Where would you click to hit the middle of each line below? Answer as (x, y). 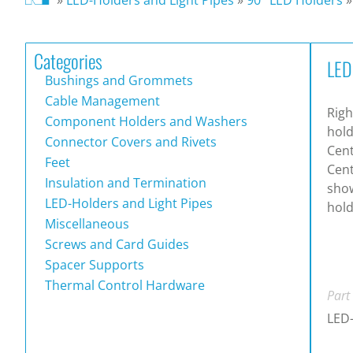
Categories (68, 60)
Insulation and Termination (124, 182)
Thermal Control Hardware (123, 285)
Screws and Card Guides (115, 244)
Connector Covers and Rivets (129, 141)
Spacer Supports (93, 264)
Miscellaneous (85, 223)
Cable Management (101, 100)
